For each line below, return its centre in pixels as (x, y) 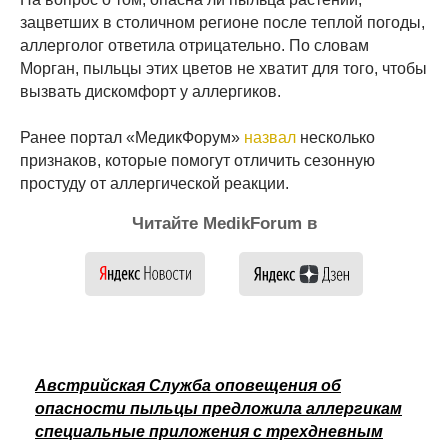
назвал (270, 138)
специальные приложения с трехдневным (209, 432)
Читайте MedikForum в (224, 224)
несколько (335, 138)
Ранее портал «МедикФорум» (132, 138)
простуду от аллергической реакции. (154, 184)
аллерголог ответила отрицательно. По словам (194, 46)
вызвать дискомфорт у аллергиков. (150, 92)
